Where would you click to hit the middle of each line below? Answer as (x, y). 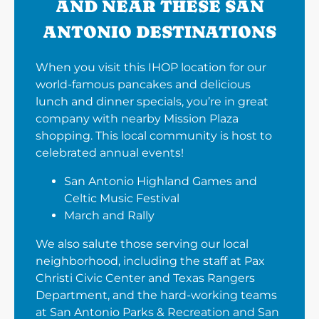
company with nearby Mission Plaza (137, 119)
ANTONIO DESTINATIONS (159, 32)
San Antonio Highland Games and (161, 182)
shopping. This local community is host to (154, 136)
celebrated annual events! (110, 153)
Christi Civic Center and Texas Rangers (145, 278)
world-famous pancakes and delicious (143, 85)
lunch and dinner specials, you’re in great (152, 102)
